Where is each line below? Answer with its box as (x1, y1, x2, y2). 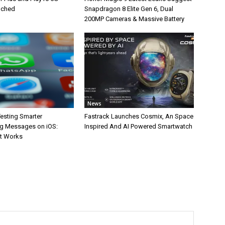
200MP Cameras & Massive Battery (84, 15, 184, 23)
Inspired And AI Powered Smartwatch (84, 123, 192, 130)
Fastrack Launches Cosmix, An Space (84, 113, 193, 120)
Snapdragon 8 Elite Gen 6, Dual (84, 5, 173, 13)
